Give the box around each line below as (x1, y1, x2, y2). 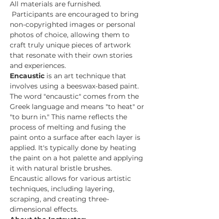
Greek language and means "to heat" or (10, 102, 146, 111)
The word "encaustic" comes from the (10, 92, 141, 101)
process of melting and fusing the (10, 123, 128, 131)
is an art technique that (46, 71, 128, 80)
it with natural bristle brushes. (10, 164, 114, 173)
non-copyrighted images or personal (10, 20, 137, 29)
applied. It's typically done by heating (10, 143, 138, 152)
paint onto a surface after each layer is (10, 133, 142, 142)
